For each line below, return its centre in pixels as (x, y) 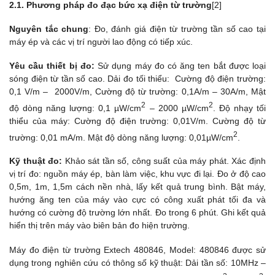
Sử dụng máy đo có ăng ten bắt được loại (182, 65)
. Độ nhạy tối (239, 108)
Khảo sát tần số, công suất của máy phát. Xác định (165, 161)
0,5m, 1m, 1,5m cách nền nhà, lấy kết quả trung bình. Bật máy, (137, 187)
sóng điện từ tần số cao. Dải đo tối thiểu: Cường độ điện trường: (137, 78)
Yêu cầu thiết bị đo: (54, 65)
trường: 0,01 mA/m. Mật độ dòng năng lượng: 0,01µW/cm (121, 137)
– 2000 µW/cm (177, 108)
